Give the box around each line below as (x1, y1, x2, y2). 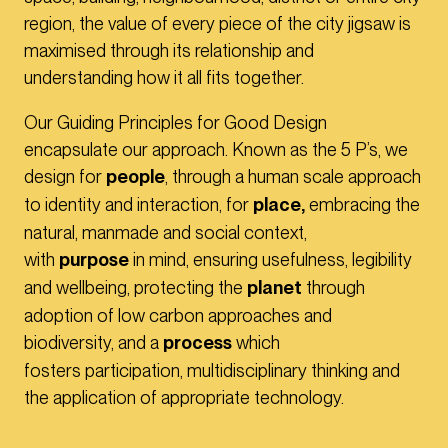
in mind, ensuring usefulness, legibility (129, 249, 412, 271)
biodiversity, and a (24, 332, 163, 354)
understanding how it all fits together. (24, 67, 304, 89)
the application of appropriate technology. (24, 387, 344, 409)
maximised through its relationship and (24, 40, 314, 62)
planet (247, 277, 306, 300)
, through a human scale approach (165, 166, 421, 188)
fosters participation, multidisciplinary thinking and (24, 360, 400, 382)
